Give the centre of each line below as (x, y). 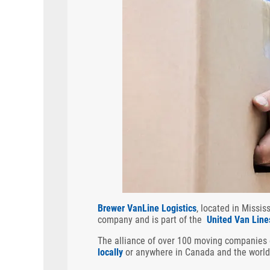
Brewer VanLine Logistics (147, 208)
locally (110, 252)
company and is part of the (152, 220)
